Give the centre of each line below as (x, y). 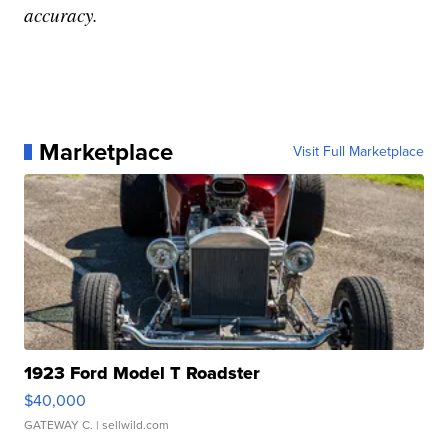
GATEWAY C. (59, 424)
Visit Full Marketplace (358, 151)
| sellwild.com (131, 424)
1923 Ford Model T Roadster (142, 372)
